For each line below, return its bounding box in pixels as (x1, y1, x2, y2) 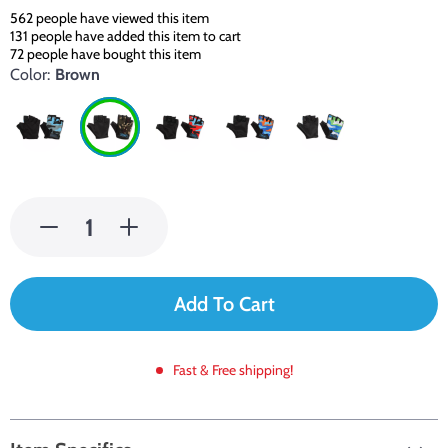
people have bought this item (24, 45, 201, 63)
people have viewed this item (33, 9, 209, 27)
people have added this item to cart (28, 27, 241, 45)
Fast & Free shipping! (172, 361, 293, 379)
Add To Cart (173, 292, 275, 316)
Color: (10, 65, 50, 84)
